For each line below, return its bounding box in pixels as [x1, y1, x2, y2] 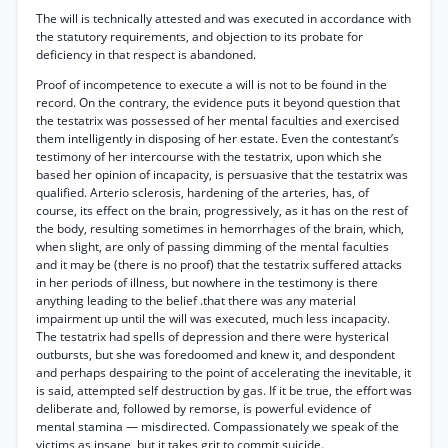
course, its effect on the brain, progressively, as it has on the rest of [36, 202, 408, 219]
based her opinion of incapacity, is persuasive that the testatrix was [36, 166, 408, 183]
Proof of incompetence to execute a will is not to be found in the [36, 76, 387, 93]
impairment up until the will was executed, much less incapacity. [36, 310, 390, 327]
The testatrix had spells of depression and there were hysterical [36, 328, 389, 345]
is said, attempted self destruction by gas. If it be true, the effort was [36, 382, 412, 399]
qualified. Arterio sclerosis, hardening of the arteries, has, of [36, 184, 369, 201]
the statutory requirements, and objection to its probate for [36, 28, 363, 45]
